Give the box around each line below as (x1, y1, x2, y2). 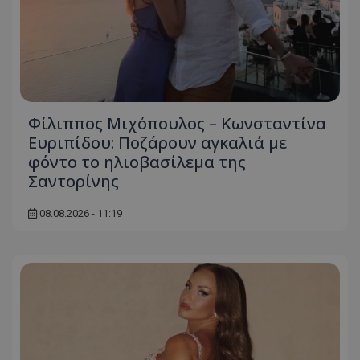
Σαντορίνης (28, 170, 119, 192)
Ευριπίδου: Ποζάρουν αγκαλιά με (28, 131, 287, 153)
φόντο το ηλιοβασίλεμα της (28, 150, 246, 173)
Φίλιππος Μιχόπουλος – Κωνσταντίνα (28, 112, 326, 134)
